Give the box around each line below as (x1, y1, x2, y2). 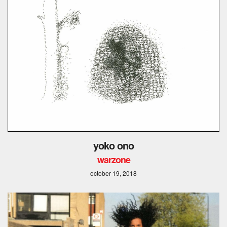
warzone (97, 153, 130, 167)
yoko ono (93, 138, 134, 153)
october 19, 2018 (90, 169, 137, 178)
